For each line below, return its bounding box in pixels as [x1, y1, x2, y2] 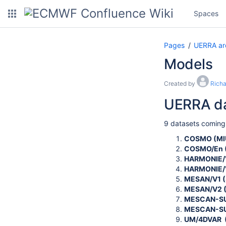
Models [164, 55, 213, 73]
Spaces [194, 9, 218, 18]
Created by [164, 80, 197, 87]
